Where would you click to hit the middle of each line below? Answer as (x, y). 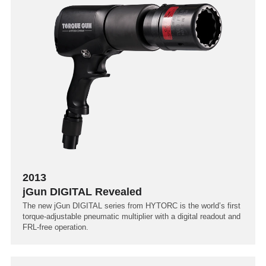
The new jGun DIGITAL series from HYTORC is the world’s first (132, 205)
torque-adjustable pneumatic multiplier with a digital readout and (132, 216)
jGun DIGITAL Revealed (82, 191)
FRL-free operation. (56, 227)
